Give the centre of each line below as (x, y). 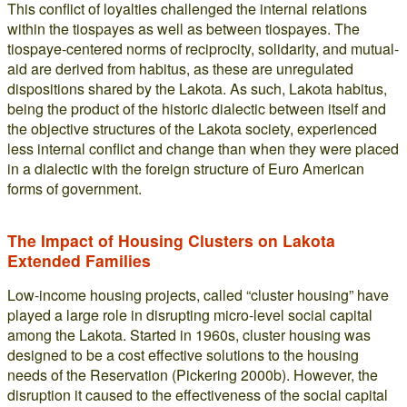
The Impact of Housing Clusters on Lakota (171, 240)
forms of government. (74, 189)
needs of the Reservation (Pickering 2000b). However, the (193, 375)
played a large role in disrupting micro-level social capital (190, 315)
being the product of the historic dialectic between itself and (197, 109)
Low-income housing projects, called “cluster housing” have (198, 295)
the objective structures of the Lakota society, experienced (192, 129)
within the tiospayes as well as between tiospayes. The (184, 29)
